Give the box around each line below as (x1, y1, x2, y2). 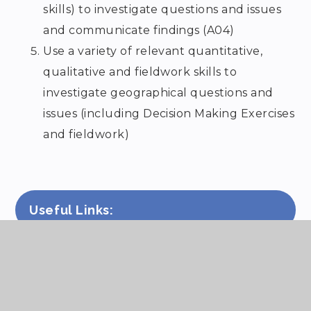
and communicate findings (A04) (43, 24, 235, 37)
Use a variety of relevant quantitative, (43, 44, 263, 58)
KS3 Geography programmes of (71, 256, 255, 270)
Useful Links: (29, 203, 114, 218)
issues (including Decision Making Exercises (43, 107, 295, 121)
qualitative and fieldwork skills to (43, 65, 237, 79)
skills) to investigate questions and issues (43, 3, 282, 17)
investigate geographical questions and (43, 86, 274, 100)
